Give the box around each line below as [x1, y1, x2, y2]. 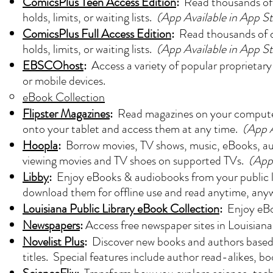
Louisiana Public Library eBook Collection [23, 200, 219, 218]
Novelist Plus [23, 233, 84, 250]
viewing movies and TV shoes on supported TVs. [23, 152, 249, 169]
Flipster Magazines [23, 105, 110, 122]
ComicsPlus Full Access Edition [23, 25, 171, 43]
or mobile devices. [23, 72, 105, 90]
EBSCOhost [23, 57, 83, 74]
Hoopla [23, 136, 58, 154]
